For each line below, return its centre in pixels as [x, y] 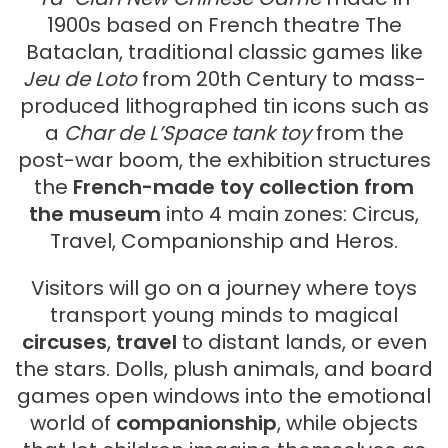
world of [73, 423]
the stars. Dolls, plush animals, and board [224, 369]
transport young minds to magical [224, 315]
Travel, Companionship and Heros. [224, 241]
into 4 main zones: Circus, [290, 214]
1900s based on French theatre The [224, 25]
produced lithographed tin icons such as [224, 106]
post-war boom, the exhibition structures [224, 160]
